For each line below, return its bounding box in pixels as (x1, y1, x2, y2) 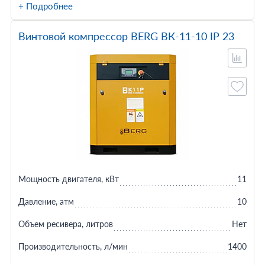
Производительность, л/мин (18, 241, 128, 251)
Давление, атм (18, 196, 74, 206)
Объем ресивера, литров (18, 219, 113, 229)
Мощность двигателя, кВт (18, 174, 119, 184)
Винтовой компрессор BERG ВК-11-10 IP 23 (18, 30, 234, 43)
